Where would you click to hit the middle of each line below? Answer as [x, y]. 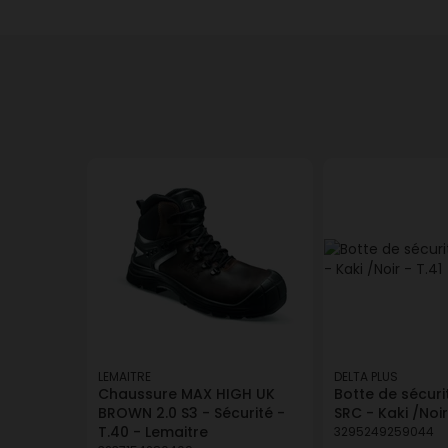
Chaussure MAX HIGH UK [186, 394]
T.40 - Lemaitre [153, 432]
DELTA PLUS [366, 376]
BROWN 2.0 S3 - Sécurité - [191, 413]
